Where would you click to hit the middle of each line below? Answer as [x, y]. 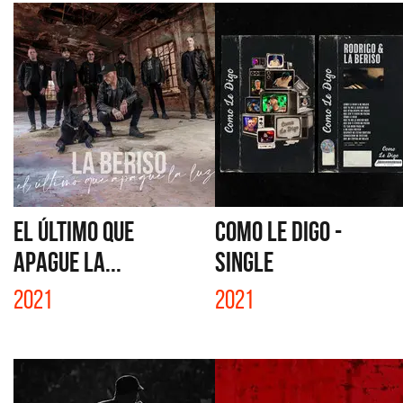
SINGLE [244, 262]
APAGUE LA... [67, 262]
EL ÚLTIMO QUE [74, 231]
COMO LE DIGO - [278, 231]
